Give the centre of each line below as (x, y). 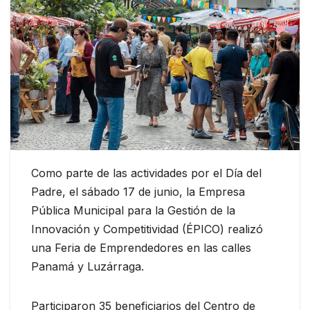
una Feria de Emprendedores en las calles (141, 247)
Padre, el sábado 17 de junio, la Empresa (138, 191)
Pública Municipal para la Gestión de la (133, 210)
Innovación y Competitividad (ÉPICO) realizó (147, 229)
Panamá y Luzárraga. (88, 266)
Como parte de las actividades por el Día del (146, 173)
